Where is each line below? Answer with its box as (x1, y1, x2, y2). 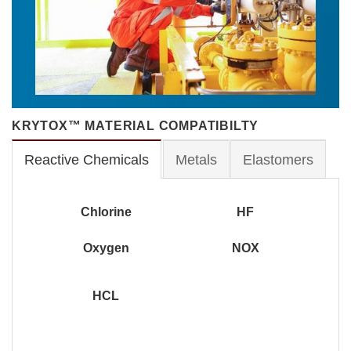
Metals (175, 152, 217, 168)
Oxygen (82, 241, 129, 255)
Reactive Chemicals (24, 152, 149, 168)
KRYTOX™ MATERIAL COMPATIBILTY (12, 119, 259, 133)
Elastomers (243, 152, 314, 168)
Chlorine (80, 205, 132, 219)
